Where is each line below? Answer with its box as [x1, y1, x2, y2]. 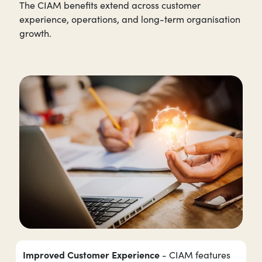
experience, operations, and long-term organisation [19, 13, 240, 26]
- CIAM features [162, 248, 230, 261]
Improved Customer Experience [23, 247, 162, 261]
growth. [19, 27, 51, 40]
